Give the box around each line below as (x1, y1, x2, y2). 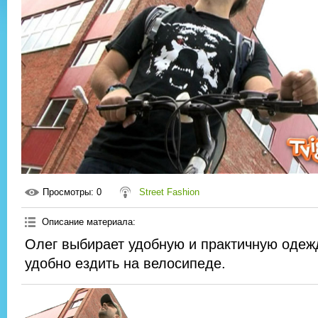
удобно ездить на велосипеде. (25, 256, 226, 272)
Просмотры (43, 187, 91, 198)
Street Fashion (139, 187, 199, 198)
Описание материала (42, 216, 133, 228)
